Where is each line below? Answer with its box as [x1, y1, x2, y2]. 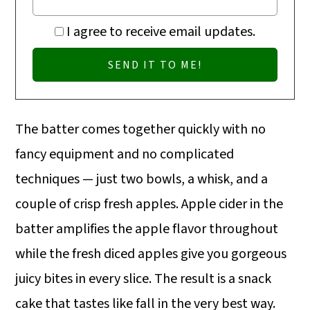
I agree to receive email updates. [66, 22, 255, 42]
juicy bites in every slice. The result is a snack [15, 269, 272, 289]
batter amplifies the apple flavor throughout [15, 219, 279, 239]
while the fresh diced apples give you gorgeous [15, 244, 287, 264]
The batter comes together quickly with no [15, 120, 266, 140]
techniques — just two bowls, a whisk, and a [15, 170, 268, 190]
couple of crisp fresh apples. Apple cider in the [15, 194, 284, 215]
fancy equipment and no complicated [15, 145, 235, 165]
